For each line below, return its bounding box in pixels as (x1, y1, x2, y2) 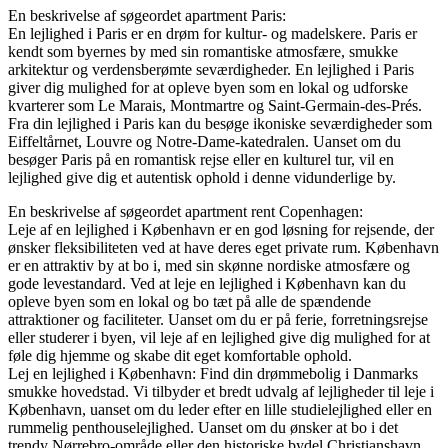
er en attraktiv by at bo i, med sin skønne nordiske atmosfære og (8, 256, 410, 274)
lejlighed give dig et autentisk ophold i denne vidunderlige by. (8, 168, 396, 186)
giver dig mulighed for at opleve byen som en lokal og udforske (8, 78, 408, 96)
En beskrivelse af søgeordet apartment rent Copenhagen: (8, 202, 363, 220)
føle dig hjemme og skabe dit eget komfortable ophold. (8, 346, 352, 364)
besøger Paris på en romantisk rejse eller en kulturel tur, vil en (8, 150, 394, 168)
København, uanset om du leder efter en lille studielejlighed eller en (8, 400, 432, 418)
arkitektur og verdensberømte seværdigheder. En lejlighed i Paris (8, 60, 414, 78)
